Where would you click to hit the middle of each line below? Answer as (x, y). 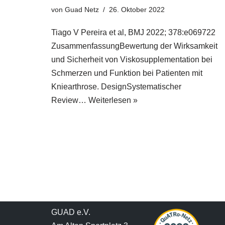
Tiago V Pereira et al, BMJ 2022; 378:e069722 (133, 33)
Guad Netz (82, 10)
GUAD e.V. (71, 212)
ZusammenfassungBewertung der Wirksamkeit (134, 46)
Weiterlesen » (113, 100)
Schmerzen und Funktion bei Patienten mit (127, 73)
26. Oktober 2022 (137, 10)
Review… (70, 100)
